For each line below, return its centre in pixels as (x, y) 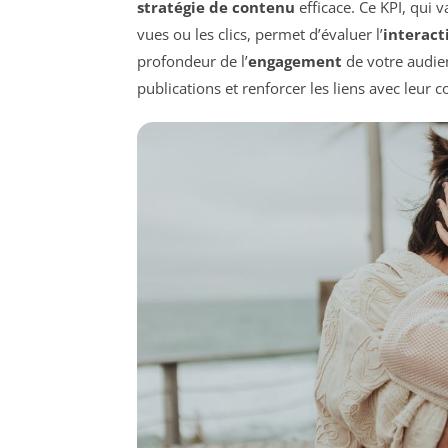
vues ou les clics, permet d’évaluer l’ (260, 33)
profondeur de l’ (192, 60)
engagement (295, 60)
